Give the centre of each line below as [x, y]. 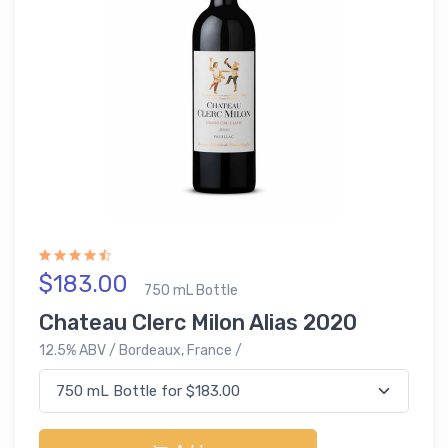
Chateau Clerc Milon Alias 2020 [198, 323]
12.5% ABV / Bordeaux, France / [140, 351]
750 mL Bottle [191, 290]
